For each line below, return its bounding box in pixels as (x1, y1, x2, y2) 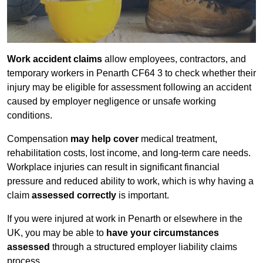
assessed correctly (32, 190, 116, 201)
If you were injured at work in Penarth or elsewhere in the (7, 214, 242, 224)
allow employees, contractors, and (102, 54, 246, 65)
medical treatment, (139, 134, 217, 144)
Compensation (7, 134, 70, 144)
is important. (116, 190, 169, 201)
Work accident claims (7, 54, 102, 65)
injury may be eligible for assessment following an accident (7, 82, 251, 93)
